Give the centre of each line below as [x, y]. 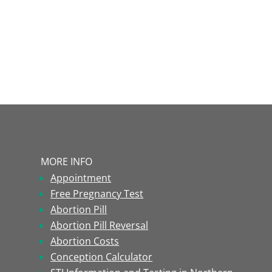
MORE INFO [67, 161]
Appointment [81, 178]
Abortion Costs [85, 241]
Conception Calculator [102, 257]
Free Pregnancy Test [97, 193]
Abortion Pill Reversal [100, 225]
